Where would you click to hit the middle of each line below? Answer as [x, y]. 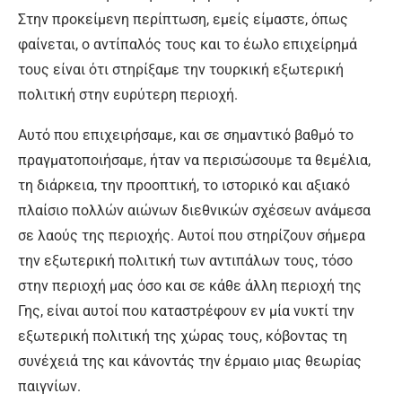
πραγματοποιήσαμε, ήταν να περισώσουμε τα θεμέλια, [194, 160]
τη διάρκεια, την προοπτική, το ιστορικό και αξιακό [184, 185]
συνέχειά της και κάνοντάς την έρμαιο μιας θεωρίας [190, 361]
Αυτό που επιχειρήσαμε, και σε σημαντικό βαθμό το [186, 135]
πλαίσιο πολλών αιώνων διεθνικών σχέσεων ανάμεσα [194, 210]
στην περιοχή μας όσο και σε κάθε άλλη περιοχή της [190, 286]
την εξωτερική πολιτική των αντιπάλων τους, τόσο [185, 261]
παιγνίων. [49, 386]
